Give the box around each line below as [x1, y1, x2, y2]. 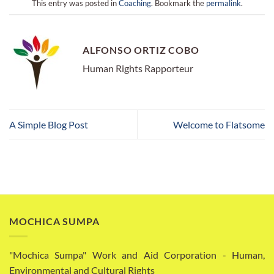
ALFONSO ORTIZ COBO [83, 44, 199, 56]
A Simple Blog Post [9, 119, 88, 131]
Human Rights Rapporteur [83, 62, 193, 75]
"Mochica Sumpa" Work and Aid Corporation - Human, [9, 248, 265, 261]
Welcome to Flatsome [173, 119, 265, 131]
